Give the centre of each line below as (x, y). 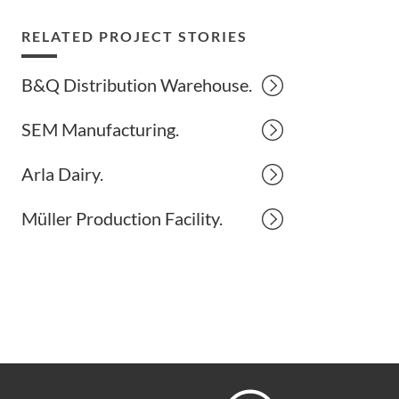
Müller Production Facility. (122, 218)
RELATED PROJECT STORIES (135, 36)
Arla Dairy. (63, 174)
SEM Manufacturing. (101, 129)
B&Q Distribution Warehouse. (137, 85)
